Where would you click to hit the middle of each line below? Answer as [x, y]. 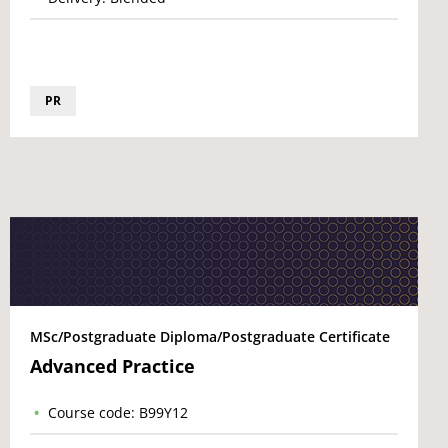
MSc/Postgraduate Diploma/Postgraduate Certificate [210, 336]
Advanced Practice [112, 366]
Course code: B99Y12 [118, 412]
